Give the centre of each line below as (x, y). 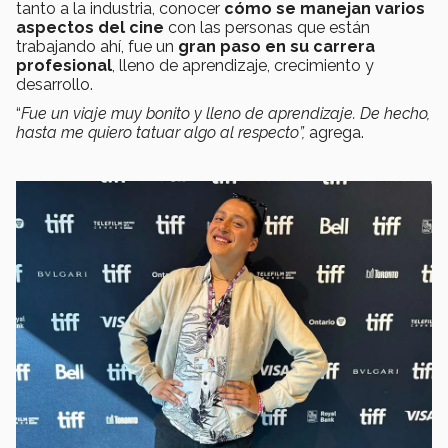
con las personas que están (267, 27)
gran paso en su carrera (276, 46)
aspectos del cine (90, 27)
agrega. (336, 132)
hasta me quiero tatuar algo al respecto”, (162, 132)
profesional (64, 65)
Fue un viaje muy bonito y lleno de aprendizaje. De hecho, (225, 113)
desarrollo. (54, 84)
